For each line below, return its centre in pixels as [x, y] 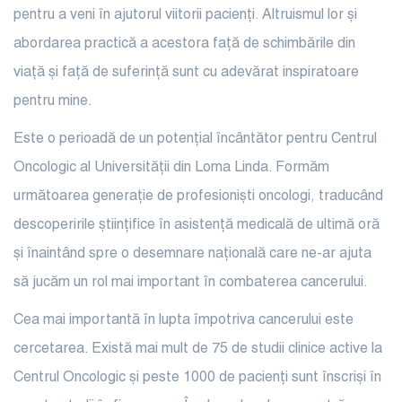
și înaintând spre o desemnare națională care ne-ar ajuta [192, 254]
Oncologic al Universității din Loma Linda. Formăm [171, 168]
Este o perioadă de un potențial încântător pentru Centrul [195, 139]
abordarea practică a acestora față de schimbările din [184, 44]
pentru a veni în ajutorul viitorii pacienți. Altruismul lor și [185, 15]
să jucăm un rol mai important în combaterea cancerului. [191, 283]
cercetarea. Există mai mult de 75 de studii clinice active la [198, 349]
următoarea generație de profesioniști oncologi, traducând [198, 197]
